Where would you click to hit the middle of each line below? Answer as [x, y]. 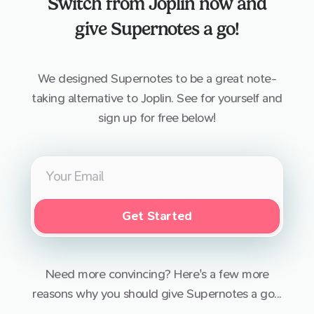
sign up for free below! [157, 118]
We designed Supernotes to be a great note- [157, 78]
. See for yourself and [227, 98]
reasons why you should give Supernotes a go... [157, 294]
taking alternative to [86, 98]
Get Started [157, 217]
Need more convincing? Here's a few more [157, 275]
